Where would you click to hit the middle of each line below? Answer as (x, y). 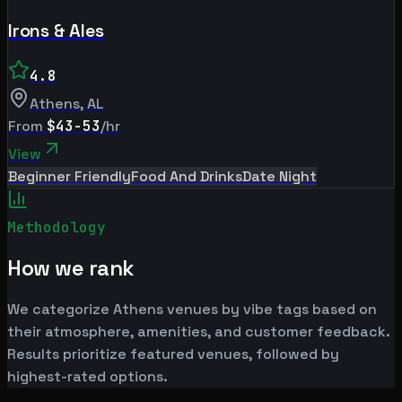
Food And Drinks (187, 177)
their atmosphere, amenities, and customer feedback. (198, 331)
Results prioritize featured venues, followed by (173, 354)
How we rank (71, 268)
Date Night (280, 177)
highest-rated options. (87, 376)
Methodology (57, 228)
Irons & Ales (56, 31)
